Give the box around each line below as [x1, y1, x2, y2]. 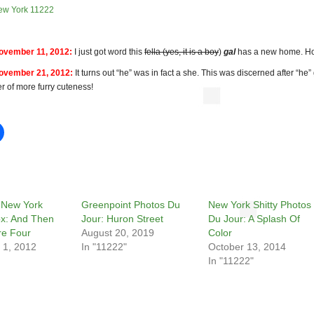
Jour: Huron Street [81, 213, 163, 225]
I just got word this [74, 47, 144, 57]
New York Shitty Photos [208, 199, 311, 211]
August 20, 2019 [81, 227, 154, 239]
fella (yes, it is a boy [144, 47, 219, 57]
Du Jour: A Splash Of [208, 213, 300, 225]
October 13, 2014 [208, 241, 286, 253]
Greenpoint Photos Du [81, 199, 180, 211]
